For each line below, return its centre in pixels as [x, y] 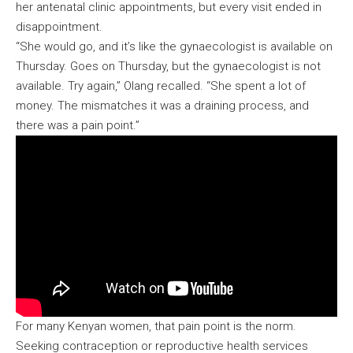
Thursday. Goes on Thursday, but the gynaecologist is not [168, 67]
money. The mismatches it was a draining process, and [162, 106]
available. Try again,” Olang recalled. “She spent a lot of [161, 86]
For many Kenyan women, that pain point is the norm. [156, 326]
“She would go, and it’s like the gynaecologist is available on [174, 47]
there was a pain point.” [79, 126]
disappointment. [61, 27]
